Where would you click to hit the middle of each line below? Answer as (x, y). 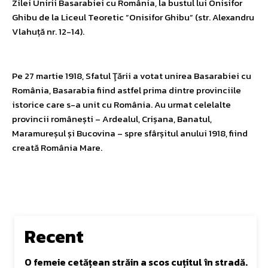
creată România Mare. (57, 147)
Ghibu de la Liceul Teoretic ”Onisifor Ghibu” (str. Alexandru (133, 17)
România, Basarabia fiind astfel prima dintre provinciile (127, 90)
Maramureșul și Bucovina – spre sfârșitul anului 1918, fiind (130, 133)
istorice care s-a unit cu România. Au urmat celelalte (121, 104)
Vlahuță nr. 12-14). (48, 31)
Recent (54, 236)
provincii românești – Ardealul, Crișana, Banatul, (112, 118)
